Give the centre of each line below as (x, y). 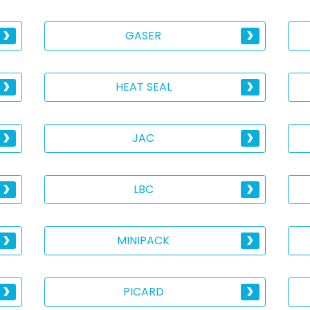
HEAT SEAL (143, 87)
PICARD (143, 292)
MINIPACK (144, 240)
